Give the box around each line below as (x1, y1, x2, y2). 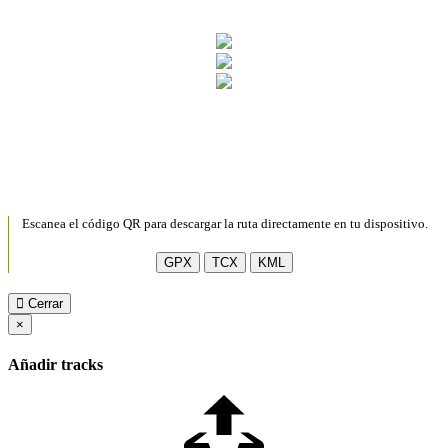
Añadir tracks (8, 355, 103, 373)
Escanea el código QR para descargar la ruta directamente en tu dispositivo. (21, 215, 428, 231)
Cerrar (24, 295, 63, 311)
